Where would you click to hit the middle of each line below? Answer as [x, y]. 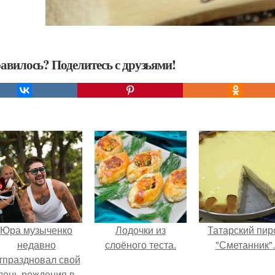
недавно [36, 244]
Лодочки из [141, 230]
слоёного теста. [141, 244]
